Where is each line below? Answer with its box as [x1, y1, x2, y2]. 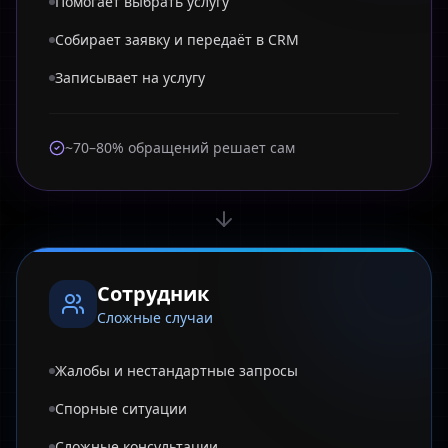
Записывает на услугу [55, 68, 205, 87]
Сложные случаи [97, 308, 213, 327]
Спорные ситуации [55, 399, 187, 418]
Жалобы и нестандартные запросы [55, 361, 298, 380]
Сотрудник [97, 280, 209, 307]
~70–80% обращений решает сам [65, 138, 295, 157]
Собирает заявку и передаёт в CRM [55, 30, 299, 49]
